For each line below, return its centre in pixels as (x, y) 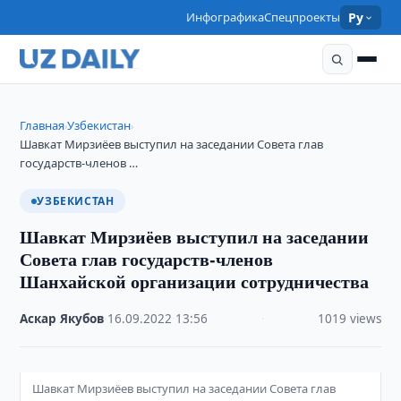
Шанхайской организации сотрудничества (195, 282)
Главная (43, 125)
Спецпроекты (303, 17)
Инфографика (226, 17)
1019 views (349, 319)
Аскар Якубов (62, 319)
